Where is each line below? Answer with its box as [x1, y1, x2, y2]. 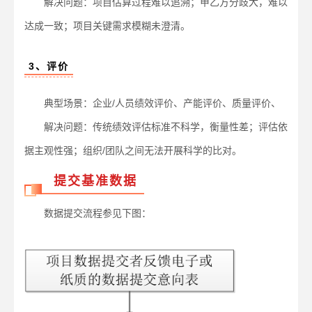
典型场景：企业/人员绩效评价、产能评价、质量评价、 [24, 97, 281, 109]
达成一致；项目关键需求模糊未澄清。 [24, 20, 190, 32]
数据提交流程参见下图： [24, 208, 151, 219]
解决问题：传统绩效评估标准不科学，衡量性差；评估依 [24, 121, 288, 133]
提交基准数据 [54, 174, 137, 189]
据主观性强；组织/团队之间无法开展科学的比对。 [24, 145, 242, 157]
